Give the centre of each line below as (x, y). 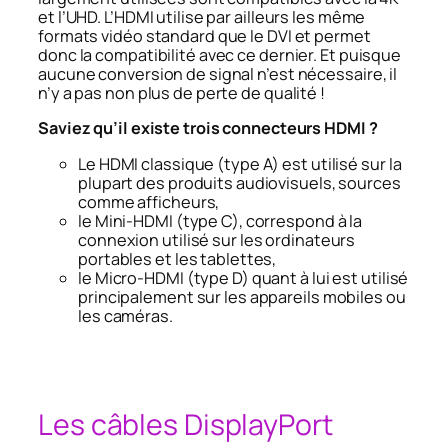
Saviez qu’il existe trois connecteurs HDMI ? (208, 128)
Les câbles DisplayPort (185, 425)
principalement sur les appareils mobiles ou (242, 296)
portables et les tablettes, (177, 258)
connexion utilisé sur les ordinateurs (217, 239)
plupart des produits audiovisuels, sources (239, 182)
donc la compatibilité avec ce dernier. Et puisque (220, 55)
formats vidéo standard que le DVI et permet (204, 36)
